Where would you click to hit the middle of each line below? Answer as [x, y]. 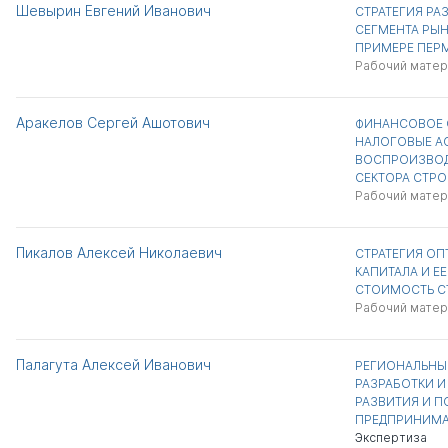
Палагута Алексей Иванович [113, 364]
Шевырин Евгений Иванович [113, 10]
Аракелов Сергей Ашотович [113, 122]
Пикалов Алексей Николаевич [119, 252]
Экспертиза [390, 437]
